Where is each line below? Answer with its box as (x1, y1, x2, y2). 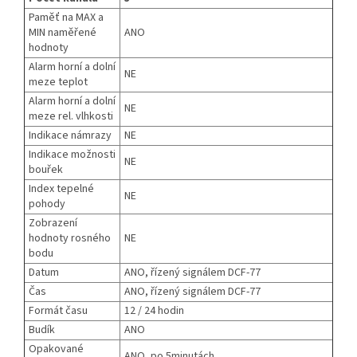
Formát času (29, 303, 88, 320)
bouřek (29, 162, 63, 178)
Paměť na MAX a (29, 10, 104, 26)
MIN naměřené (29, 25, 96, 41)
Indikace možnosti (29, 147, 116, 163)
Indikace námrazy (29, 127, 112, 144)
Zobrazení (29, 215, 77, 232)
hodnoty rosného (29, 230, 111, 247)
